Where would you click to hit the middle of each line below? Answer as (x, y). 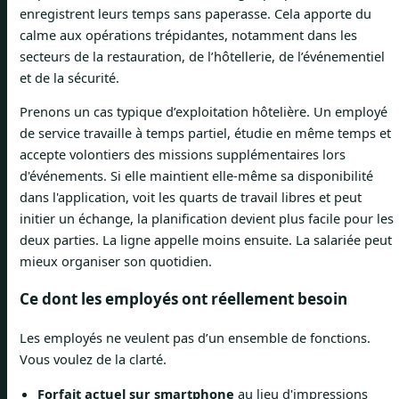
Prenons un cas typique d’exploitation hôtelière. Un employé (204, 112)
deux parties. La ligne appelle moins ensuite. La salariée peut (206, 240)
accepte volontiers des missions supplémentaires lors (183, 155)
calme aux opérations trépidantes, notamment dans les (188, 34)
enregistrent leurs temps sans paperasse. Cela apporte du (195, 13)
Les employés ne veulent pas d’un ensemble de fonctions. (195, 338)
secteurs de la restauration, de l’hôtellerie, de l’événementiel (202, 56)
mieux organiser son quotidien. (116, 261)
